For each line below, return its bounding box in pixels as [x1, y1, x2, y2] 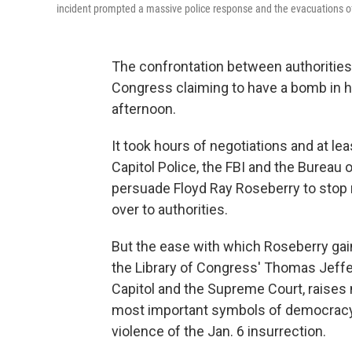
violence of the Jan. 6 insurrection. [112, 323, 326, 339]
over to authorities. [112, 201, 228, 218]
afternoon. [112, 101, 176, 117]
